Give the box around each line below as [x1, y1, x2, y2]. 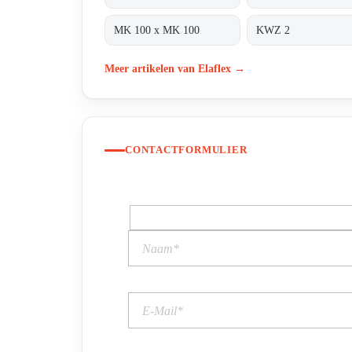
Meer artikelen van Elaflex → [104, 61, 245, 75]
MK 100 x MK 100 [114, 24, 200, 36]
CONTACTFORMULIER [125, 144, 247, 156]
